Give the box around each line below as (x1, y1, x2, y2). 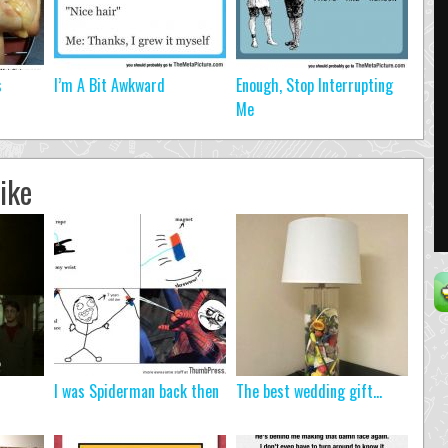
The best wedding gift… (236, 379, 382, 403)
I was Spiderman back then (54, 379, 219, 403)
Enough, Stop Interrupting (236, 73, 393, 97)
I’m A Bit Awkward (54, 73, 165, 97)
